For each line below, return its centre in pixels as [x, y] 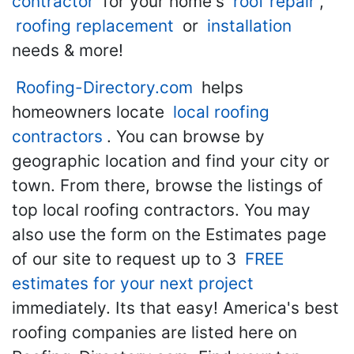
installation [249, 25]
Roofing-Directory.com [104, 87]
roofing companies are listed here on [154, 332]
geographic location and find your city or [171, 160]
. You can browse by [186, 136]
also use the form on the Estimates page [169, 234]
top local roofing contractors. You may [161, 209]
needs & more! [68, 50]
